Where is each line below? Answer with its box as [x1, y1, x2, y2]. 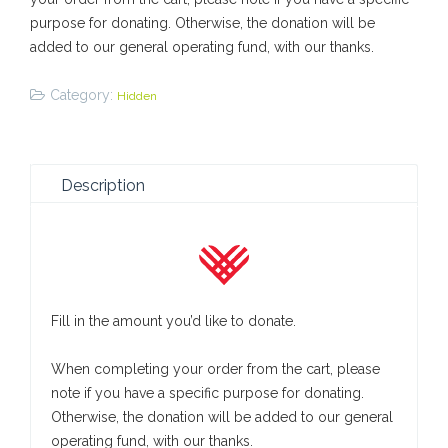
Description [61, 175, 145, 195]
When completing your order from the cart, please [51, 360, 380, 377]
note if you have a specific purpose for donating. [51, 384, 364, 401]
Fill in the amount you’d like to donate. [51, 312, 296, 329]
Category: [50, 86, 117, 103]
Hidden [117, 88, 157, 103]
